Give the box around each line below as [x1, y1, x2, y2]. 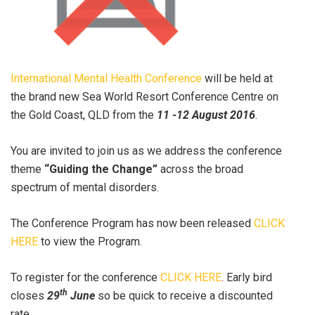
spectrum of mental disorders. [11, 181, 159, 194]
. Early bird [221, 271, 272, 284]
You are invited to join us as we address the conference [11, 144, 282, 157]
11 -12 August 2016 [157, 108, 255, 122]
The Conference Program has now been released [11, 217, 254, 230]
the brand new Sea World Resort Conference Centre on [11, 90, 278, 103]
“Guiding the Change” [44, 162, 157, 176]
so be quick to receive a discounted [98, 289, 273, 302]
